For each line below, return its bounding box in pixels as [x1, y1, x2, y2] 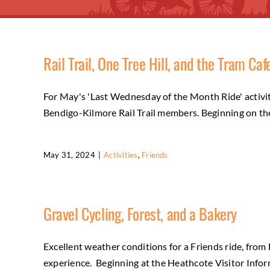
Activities [104, 150, 138, 160]
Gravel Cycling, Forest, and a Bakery [43, 202, 237, 225]
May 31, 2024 [43, 150, 95, 160]
